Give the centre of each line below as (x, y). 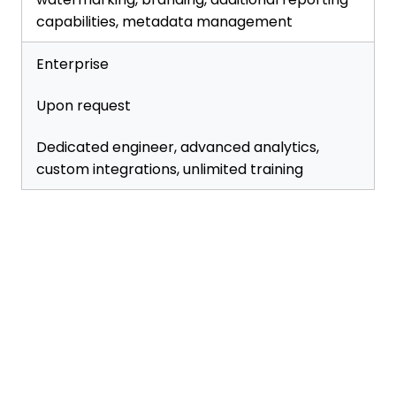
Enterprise (72, 64)
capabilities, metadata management (164, 22)
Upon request (84, 106)
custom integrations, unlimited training (170, 169)
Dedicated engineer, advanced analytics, (178, 147)
